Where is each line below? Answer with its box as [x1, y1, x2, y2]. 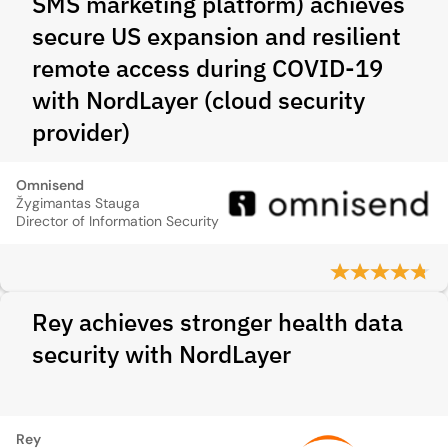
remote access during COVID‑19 [32, 52, 383, 84]
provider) [32, 116, 130, 148]
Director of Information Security [16, 212, 219, 230]
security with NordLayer [32, 338, 291, 370]
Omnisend [16, 176, 84, 194]
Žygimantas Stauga [16, 194, 140, 212]
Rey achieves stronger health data [32, 306, 403, 338]
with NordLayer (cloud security [32, 84, 365, 116]
